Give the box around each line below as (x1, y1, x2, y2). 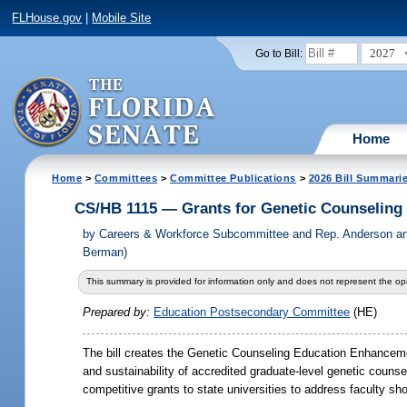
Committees (94, 172, 158, 184)
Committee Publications (170, 172, 296, 184)
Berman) (83, 245, 128, 260)
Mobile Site (92, 11, 152, 25)
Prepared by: (83, 305, 154, 320)
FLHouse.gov (12, 11, 83, 25)
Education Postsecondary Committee (154, 305, 351, 320)
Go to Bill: (254, 47, 303, 59)
